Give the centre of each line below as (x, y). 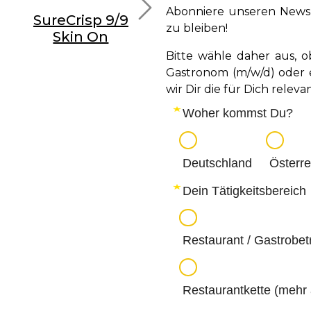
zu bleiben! (198, 28)
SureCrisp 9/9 (81, 20)
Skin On (81, 37)
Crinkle (209, 37)
